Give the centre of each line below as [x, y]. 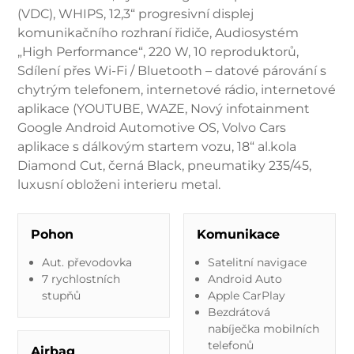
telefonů [230, 345]
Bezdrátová [239, 312]
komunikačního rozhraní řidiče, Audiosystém [158, 32]
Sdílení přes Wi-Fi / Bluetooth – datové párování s [172, 70]
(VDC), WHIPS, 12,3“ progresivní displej [136, 13]
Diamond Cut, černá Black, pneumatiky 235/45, [165, 165]
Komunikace [238, 234]
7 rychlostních [81, 279]
